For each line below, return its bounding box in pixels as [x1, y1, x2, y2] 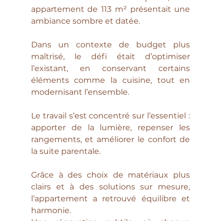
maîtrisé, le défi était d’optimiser [31, 52, 190, 62]
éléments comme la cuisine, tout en [31, 75, 190, 85]
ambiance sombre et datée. [31, 16, 142, 26]
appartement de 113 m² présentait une [31, 4, 190, 14]
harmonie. [31, 206, 71, 216]
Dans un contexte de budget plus [31, 40, 190, 50]
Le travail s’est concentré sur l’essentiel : [31, 111, 190, 121]
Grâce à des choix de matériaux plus [31, 170, 190, 180]
